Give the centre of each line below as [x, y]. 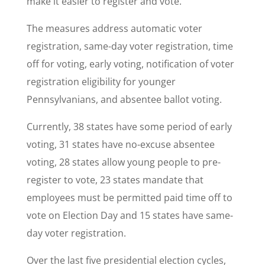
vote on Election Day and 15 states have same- [130, 215]
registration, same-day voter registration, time [130, 46]
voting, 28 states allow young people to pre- [123, 162]
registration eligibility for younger [101, 82]
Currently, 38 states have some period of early [129, 127]
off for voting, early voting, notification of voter [130, 64]
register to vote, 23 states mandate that [115, 180]
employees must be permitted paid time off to [129, 198]
